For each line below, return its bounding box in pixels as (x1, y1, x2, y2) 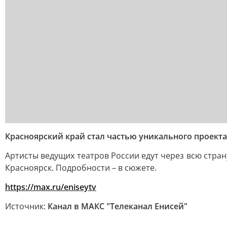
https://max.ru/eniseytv (5, 181, 96, 193)
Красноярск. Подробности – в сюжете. (5, 162, 157, 173)
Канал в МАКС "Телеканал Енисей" (48, 201, 187, 212)
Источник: (5, 201, 48, 212)
